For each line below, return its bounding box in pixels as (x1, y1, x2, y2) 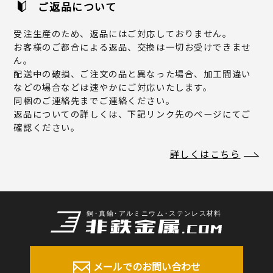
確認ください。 (13, 120, 80, 133)
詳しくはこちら (169, 146, 241, 160)
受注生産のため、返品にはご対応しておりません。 (13, 26, 232, 40)
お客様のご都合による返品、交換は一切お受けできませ (13, 40, 251, 53)
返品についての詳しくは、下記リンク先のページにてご (13, 107, 251, 120)
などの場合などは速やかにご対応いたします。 (13, 80, 213, 93)
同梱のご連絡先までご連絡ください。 (13, 93, 175, 107)
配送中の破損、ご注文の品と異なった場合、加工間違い (13, 66, 251, 80)
